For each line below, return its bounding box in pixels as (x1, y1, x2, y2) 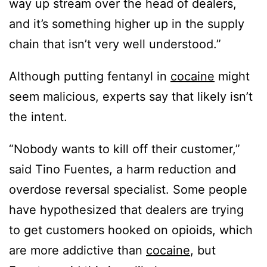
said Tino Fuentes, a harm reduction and (9, 162, 236, 177)
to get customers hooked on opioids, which (9, 223, 253, 238)
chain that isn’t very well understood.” (9, 37, 221, 52)
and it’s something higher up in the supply (9, 17, 244, 32)
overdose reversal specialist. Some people (9, 182, 247, 197)
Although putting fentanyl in (9, 69, 170, 84)
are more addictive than (9, 243, 146, 258)
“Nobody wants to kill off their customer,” (9, 142, 240, 157)
